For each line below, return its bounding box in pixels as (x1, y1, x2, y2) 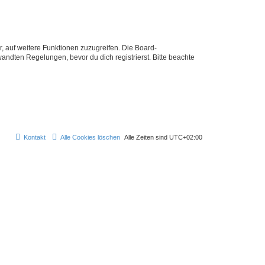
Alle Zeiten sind (124, 133, 169, 141)
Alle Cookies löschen (60, 133, 120, 141)
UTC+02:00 (169, 133, 202, 141)
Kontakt (24, 133, 46, 141)
